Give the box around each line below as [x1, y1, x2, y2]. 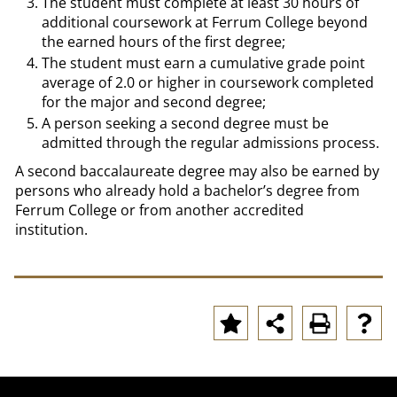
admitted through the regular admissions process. [42, 133, 379, 152]
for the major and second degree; [42, 92, 266, 112]
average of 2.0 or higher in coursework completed [42, 73, 374, 92]
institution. [15, 220, 91, 239]
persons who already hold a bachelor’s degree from [15, 181, 360, 200]
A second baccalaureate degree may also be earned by [15, 161, 379, 181]
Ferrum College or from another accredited [15, 200, 304, 220]
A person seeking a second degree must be [42, 113, 329, 133]
